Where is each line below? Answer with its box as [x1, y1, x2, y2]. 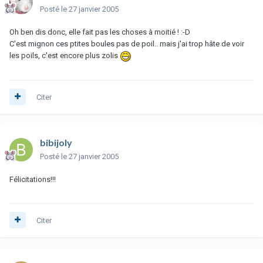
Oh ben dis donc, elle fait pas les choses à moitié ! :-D [9, 27, 190, 36]
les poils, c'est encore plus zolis [9, 50, 120, 60]
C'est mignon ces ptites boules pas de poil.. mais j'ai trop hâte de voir [9, 39, 244, 48]
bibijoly [40, 136, 72, 148]
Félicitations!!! [9, 174, 56, 184]
